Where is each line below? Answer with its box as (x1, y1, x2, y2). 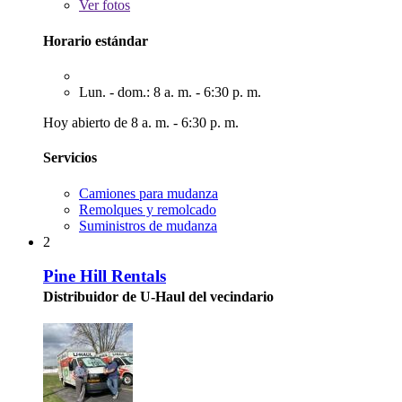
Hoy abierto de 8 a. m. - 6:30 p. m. (43, 115, 239, 130)
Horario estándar (43, 32, 148, 48)
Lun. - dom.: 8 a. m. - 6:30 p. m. (79, 84, 261, 100)
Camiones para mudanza (79, 185, 218, 201)
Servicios (43, 150, 97, 166)
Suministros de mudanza (79, 217, 217, 233)
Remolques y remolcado (79, 201, 216, 217)
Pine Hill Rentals (43, 267, 166, 286)
